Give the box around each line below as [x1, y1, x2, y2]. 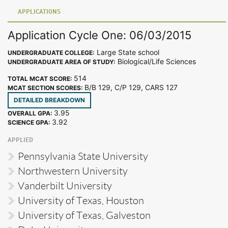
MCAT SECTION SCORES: [8, 83, 84, 92]
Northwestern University [18, 165, 128, 177]
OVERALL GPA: [8, 109, 54, 117]
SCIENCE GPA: [8, 118, 52, 126]
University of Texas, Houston [18, 194, 144, 206]
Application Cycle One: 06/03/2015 [8, 28, 191, 42]
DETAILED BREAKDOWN [14, 96, 85, 104]
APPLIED [8, 137, 33, 144]
